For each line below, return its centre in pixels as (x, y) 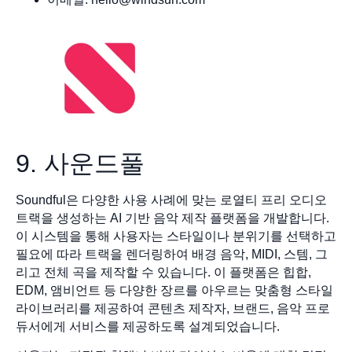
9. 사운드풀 (80, 163)
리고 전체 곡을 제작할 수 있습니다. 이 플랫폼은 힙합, (163, 272)
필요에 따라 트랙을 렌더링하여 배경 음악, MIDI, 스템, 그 (172, 254)
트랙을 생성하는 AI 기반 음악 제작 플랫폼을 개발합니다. (172, 218)
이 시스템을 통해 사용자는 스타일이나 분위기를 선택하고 (176, 236)
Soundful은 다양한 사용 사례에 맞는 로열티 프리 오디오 (171, 200)
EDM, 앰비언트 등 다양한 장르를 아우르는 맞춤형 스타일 (174, 290)
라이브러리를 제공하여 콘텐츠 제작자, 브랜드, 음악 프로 (173, 308)
